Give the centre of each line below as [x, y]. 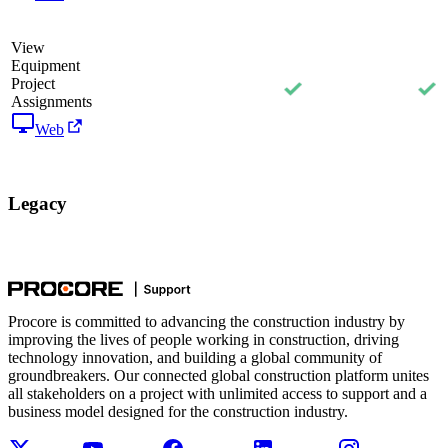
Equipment [45, 65]
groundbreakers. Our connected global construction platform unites [218, 376]
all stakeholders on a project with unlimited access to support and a [217, 394]
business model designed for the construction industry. [178, 412]
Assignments [51, 101]
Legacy [37, 203]
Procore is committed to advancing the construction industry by [206, 322]
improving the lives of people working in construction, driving [203, 340]
